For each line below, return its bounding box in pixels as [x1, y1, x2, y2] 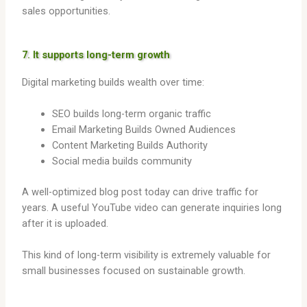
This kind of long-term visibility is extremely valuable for [22, 249, 271, 262]
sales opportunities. [22, 4, 111, 17]
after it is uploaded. [22, 217, 109, 230]
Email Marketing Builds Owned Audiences [52, 123, 236, 136]
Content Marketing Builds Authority [52, 139, 208, 152]
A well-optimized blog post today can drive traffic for [22, 186, 259, 199]
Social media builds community [52, 155, 193, 168]
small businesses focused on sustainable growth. [22, 265, 246, 278]
